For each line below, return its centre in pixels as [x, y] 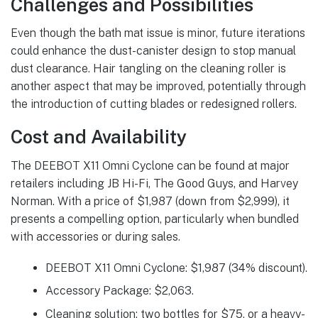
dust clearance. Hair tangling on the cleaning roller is [148, 69]
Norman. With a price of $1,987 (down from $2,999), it [150, 201]
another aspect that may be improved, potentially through [158, 87]
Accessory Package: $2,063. [119, 291]
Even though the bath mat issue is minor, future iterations [158, 33]
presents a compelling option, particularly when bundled [155, 219]
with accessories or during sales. [95, 236]
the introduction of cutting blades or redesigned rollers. [154, 104]
